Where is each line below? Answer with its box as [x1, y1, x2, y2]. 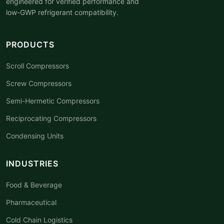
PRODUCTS [6, 39, 54, 49]
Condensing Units [6, 131, 63, 140]
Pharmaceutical [6, 197, 56, 206]
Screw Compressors [6, 78, 71, 87]
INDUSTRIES [6, 158, 58, 168]
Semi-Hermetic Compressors [6, 96, 99, 105]
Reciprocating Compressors [6, 113, 96, 122]
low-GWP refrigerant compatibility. [6, 7, 118, 16]
